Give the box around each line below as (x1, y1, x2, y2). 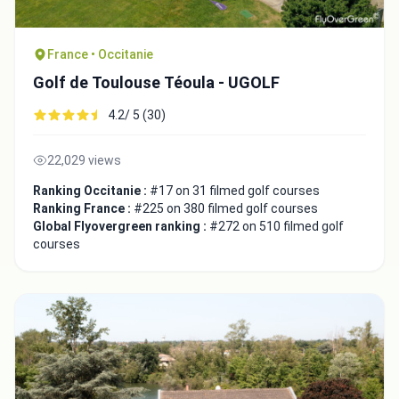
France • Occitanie (47, 47, 153, 62)
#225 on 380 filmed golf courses (134, 201, 318, 216)
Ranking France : (33, 201, 134, 216)
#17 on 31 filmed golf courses (150, 183, 320, 199)
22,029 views (47, 153, 121, 168)
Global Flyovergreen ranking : (33, 219, 209, 234)
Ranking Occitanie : (33, 183, 150, 199)
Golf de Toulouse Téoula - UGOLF (33, 73, 280, 93)
